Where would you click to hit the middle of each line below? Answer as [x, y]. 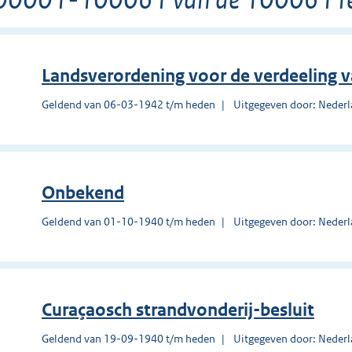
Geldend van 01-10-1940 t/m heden [128, 221]
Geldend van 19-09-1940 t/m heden [128, 338]
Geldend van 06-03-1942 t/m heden [128, 104]
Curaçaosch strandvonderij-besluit [178, 310]
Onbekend [83, 192]
